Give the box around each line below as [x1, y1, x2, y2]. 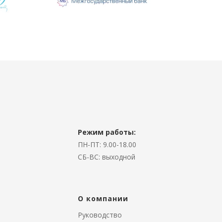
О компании [78, 194, 128, 203]
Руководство [78, 210, 122, 220]
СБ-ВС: [78, 152, 102, 162]
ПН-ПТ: [78, 140, 103, 149]
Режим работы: [78, 127, 136, 137]
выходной [102, 152, 135, 162]
